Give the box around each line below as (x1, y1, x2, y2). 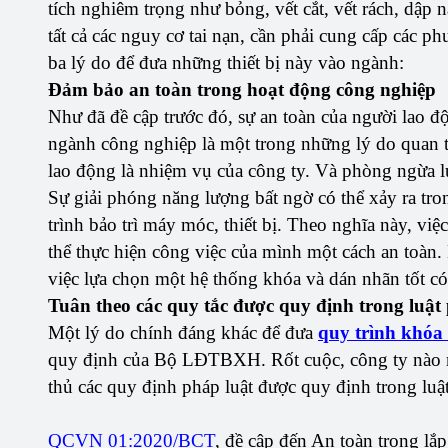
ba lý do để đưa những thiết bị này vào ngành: (48, 52, 404, 74)
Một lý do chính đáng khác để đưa (48, 322, 318, 344)
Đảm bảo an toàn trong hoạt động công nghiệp (48, 79, 436, 101)
